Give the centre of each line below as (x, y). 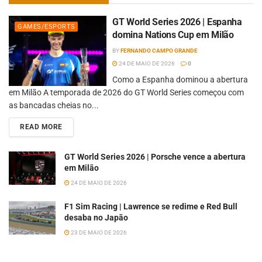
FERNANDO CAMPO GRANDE (159, 51)
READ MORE (41, 127)
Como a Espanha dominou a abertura (180, 80)
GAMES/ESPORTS (46, 27)
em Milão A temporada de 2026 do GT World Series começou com (126, 93)
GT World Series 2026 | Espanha (177, 22)
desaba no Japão (96, 218)
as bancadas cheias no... (54, 106)
